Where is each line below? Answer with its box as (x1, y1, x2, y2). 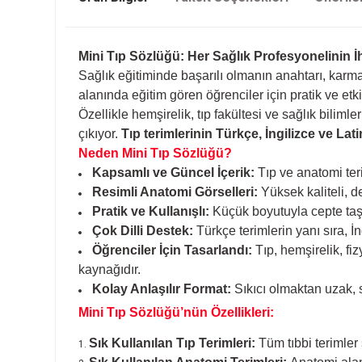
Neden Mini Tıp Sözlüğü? (78, 146, 232, 160)
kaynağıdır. (78, 263, 141, 276)
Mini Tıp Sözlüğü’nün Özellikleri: (78, 305, 274, 319)
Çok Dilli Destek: (92, 224, 193, 238)
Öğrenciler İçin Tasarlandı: (92, 243, 252, 257)
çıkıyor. (78, 127, 121, 141)
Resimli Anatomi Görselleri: (92, 185, 258, 199)
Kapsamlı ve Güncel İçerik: (92, 166, 255, 179)
